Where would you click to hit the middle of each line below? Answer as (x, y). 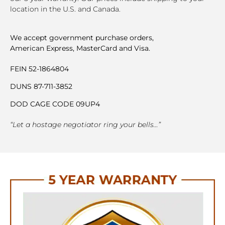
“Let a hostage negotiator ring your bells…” (85, 125)
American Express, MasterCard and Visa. (80, 48)
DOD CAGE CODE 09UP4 (55, 104)
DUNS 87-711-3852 (41, 87)
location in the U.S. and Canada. (65, 9)
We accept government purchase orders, (82, 37)
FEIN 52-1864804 (39, 69)
